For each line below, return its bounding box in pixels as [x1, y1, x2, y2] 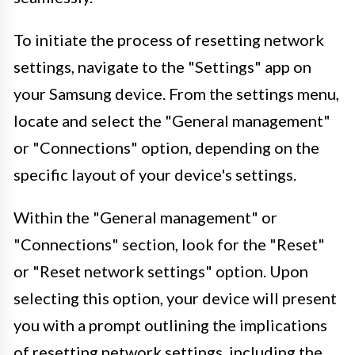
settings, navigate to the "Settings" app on [13, 56, 311, 76]
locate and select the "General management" [13, 110, 330, 130]
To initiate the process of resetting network [13, 29, 324, 49]
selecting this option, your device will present [13, 288, 337, 307]
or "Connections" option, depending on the [13, 137, 319, 157]
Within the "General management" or [13, 207, 277, 227]
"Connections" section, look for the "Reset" [13, 234, 325, 254]
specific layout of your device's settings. [13, 164, 296, 184]
